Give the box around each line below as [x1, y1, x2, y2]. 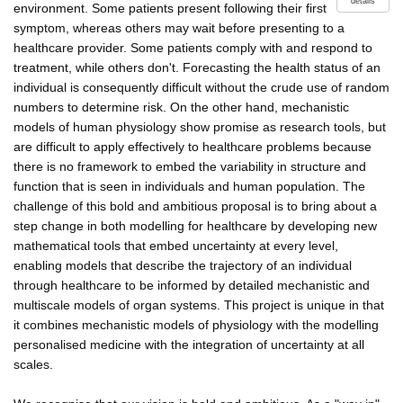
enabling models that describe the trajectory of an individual [13, 257, 352, 273]
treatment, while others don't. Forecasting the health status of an [13, 59, 381, 75]
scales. [13, 356, 53, 372]
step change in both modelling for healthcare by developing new [13, 218, 377, 233]
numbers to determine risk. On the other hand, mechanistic [13, 99, 349, 114]
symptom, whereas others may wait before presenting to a [13, 20, 345, 35]
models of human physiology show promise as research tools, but [13, 119, 386, 134]
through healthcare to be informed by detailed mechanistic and [13, 277, 370, 292]
